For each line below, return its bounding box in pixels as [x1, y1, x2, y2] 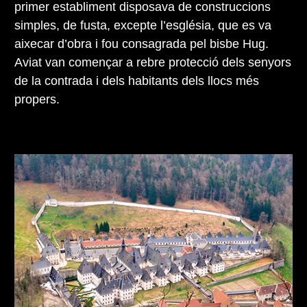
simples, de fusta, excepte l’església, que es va [14, 18, 271, 32]
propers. [14, 92, 60, 106]
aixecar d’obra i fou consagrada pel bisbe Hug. [14, 36, 269, 51]
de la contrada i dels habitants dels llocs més [14, 73, 259, 88]
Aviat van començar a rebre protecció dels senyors [14, 55, 291, 69]
